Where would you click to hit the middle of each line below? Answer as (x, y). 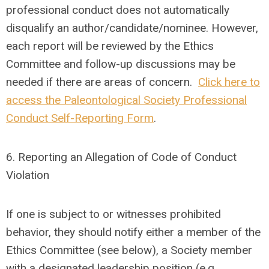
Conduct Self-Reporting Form (80, 118)
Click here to (229, 82)
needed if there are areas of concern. (102, 82)
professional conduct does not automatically (118, 10)
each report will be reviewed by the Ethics (110, 46)
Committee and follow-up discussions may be (121, 64)
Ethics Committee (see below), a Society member (129, 250)
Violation (28, 175)
